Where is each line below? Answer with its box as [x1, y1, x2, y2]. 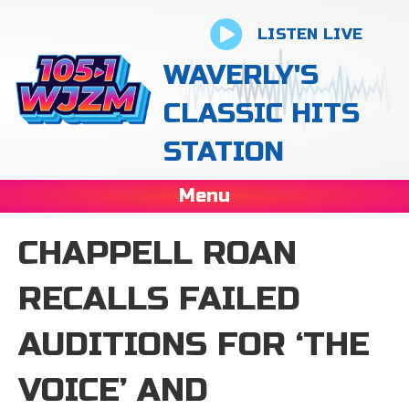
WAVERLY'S [163, 58, 320, 91]
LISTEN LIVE [257, 25, 363, 44]
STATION [163, 135, 285, 168]
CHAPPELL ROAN [18, 234, 297, 273]
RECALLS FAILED [18, 279, 300, 319]
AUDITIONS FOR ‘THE [18, 325, 370, 364]
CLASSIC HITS [163, 97, 361, 130]
